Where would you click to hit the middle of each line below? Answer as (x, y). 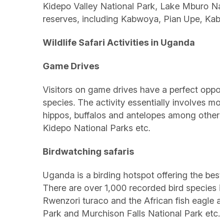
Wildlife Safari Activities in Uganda (119, 42)
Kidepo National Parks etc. (96, 128)
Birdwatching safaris (88, 151)
